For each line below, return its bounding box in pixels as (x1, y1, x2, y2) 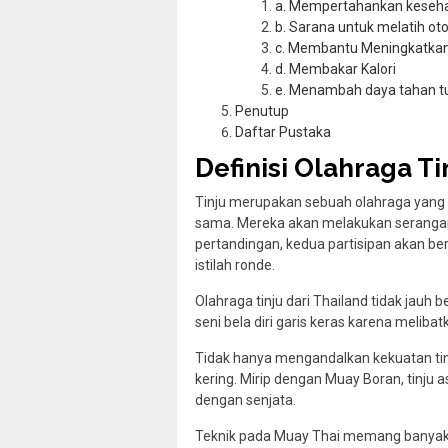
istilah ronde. (195, 257, 275, 274)
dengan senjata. (195, 392, 296, 409)
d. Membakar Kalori (275, 60, 396, 77)
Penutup (235, 102, 289, 119)
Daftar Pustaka (235, 123, 331, 140)
